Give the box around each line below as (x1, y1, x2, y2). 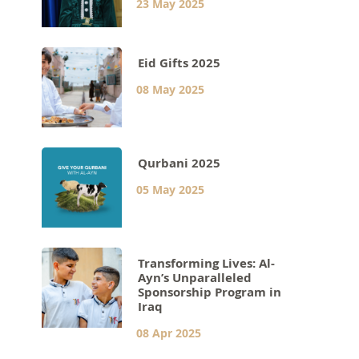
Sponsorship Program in (138, 283, 282, 301)
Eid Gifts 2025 (138, 54, 221, 71)
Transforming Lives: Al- (138, 254, 276, 272)
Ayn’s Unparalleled (138, 268, 252, 286)
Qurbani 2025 (138, 154, 221, 171)
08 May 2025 (136, 81, 205, 97)
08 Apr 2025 (136, 325, 202, 341)
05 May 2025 (136, 181, 205, 197)
